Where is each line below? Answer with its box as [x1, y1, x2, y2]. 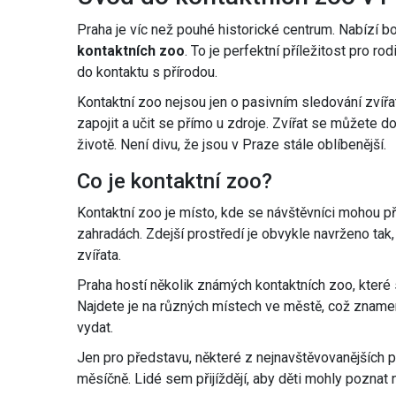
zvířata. [77, 247, 121, 264]
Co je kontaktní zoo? [77, 169, 272, 194]
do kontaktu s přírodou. [77, 64, 217, 81]
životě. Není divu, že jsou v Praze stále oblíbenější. [77, 136, 386, 154]
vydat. [77, 319, 113, 337]
